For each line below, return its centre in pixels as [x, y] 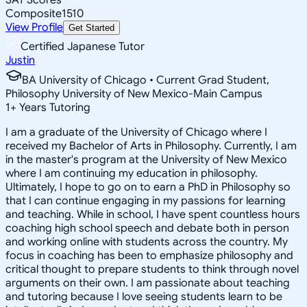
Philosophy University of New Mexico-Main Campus [134, 94]
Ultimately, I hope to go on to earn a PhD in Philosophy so [148, 187]
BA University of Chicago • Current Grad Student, [146, 80]
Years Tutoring [53, 107]
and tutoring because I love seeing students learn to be [144, 296]
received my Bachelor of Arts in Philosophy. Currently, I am [151, 146]
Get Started [91, 27]
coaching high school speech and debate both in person [147, 228]
